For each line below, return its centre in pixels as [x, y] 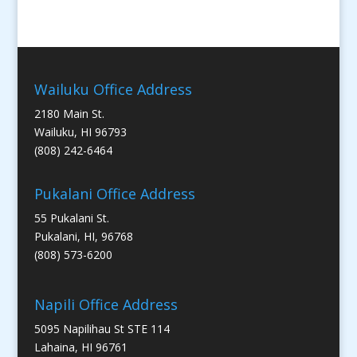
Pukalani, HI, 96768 [83, 237]
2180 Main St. [69, 113]
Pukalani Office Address [114, 194]
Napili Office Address [106, 305]
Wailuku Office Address [113, 89]
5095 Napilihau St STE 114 [102, 329]
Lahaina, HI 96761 [80, 347]
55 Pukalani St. [71, 218]
